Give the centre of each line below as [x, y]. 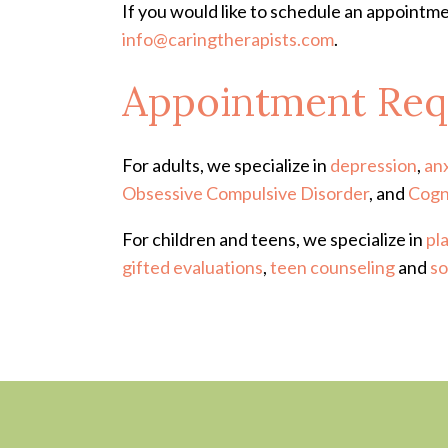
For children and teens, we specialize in [274, 239]
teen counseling [332, 267]
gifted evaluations [192, 267]
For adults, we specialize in [226, 165]
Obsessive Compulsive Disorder [245, 193]
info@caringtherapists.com [228, 39]
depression [373, 165]
